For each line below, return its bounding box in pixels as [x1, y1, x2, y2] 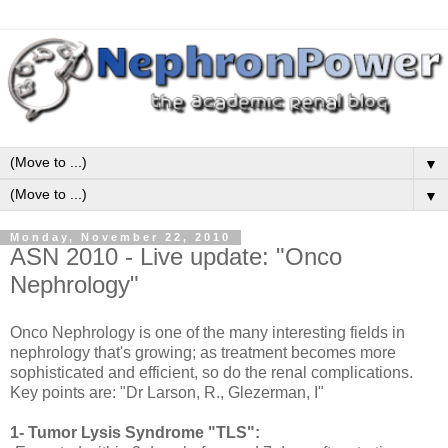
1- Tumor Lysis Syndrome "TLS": [10, 424, 260, 442]
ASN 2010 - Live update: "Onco [10, 243, 342, 271]
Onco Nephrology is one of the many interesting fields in [10, 324, 405, 342]
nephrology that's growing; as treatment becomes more [10, 344, 396, 362]
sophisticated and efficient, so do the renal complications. [10, 364, 413, 382]
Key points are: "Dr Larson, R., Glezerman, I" [10, 384, 324, 402]
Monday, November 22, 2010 [10, 231, 231, 244]
